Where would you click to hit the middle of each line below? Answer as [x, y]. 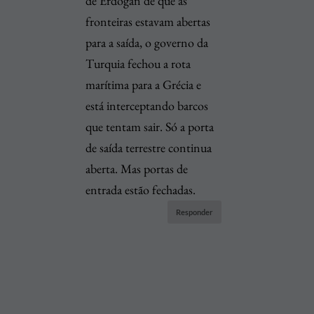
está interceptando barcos [147, 105]
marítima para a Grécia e [144, 84]
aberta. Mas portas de [137, 168]
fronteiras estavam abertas [148, 21]
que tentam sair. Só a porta [150, 126]
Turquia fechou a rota [138, 63]
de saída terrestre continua [149, 147]
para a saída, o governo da [147, 42]
